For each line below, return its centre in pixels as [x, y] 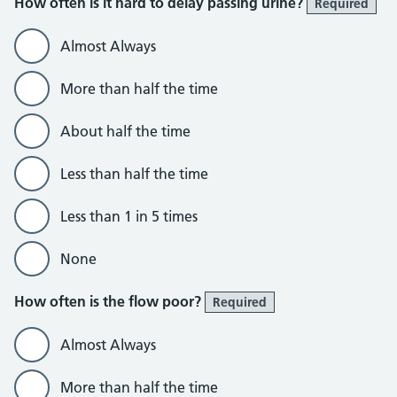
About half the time [125, 131]
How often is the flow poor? [109, 301]
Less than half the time [134, 174]
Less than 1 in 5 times [129, 216]
